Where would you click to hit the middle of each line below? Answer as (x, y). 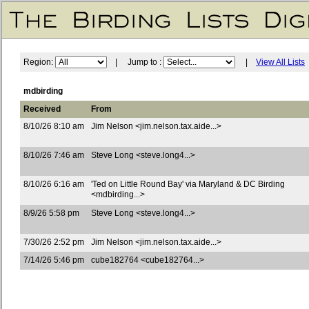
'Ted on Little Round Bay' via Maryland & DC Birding (188, 184)
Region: (39, 62)
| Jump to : (135, 62)
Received (42, 109)
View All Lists (280, 62)
